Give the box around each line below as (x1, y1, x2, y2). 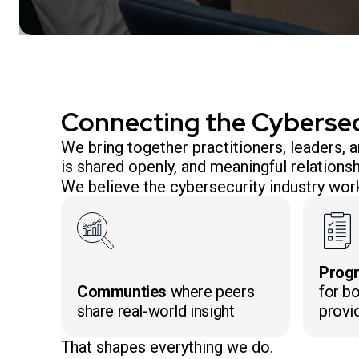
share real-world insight (77, 301, 235, 321)
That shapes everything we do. (61, 337, 273, 357)
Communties (77, 282, 167, 301)
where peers (167, 282, 255, 301)
